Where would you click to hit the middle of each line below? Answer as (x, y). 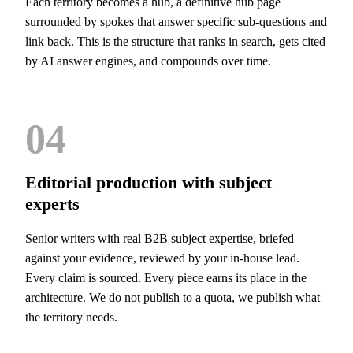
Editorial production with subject (149, 182)
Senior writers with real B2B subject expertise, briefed (160, 238)
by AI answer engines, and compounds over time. (148, 61)
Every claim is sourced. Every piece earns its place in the (166, 278)
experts (52, 204)
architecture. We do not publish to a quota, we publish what (173, 297)
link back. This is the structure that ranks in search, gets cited (175, 41)
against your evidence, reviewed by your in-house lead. (162, 258)
